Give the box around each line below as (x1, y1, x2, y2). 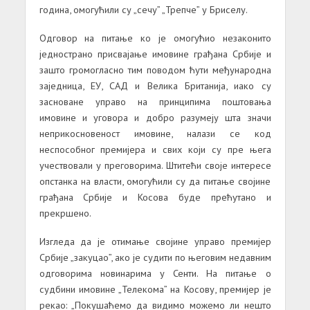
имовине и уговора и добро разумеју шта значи (39, 110, 271, 124)
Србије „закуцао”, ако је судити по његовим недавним (39, 250, 271, 264)
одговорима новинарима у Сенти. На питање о (39, 266, 271, 280)
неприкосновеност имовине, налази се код (39, 126, 271, 140)
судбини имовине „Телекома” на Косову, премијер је (39, 282, 271, 295)
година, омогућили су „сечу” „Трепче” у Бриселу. (39, 2, 248, 16)
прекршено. (39, 206, 91, 219)
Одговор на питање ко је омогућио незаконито (39, 30, 271, 44)
